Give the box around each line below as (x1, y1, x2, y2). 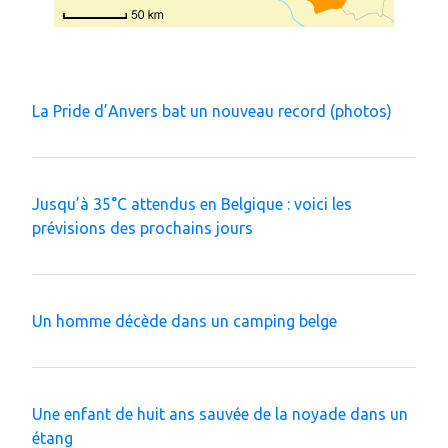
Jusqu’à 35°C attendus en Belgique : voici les (32, 194, 352, 213)
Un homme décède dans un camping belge (32, 311, 337, 330)
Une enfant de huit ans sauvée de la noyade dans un (32, 404, 408, 423)
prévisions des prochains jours (32, 218, 253, 237)
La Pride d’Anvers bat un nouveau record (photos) (32, 101, 392, 120)
